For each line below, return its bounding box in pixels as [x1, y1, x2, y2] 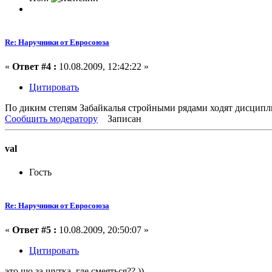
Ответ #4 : [12, 61, 56, 72]
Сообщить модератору [5, 113, 98, 124]
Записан [105, 113, 141, 124]
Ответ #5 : [12, 224, 56, 235]
